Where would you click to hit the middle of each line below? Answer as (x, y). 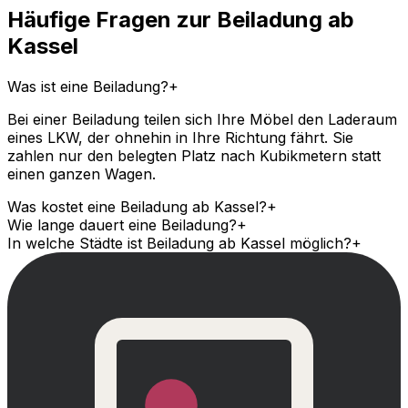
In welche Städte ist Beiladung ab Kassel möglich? (179, 244)
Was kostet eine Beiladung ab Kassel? (137, 207)
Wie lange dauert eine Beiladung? (122, 225)
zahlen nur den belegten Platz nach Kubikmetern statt (194, 156)
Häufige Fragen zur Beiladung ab (181, 20)
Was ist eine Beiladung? (88, 87)
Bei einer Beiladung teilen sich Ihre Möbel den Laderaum (202, 120)
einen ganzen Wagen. (82, 174)
